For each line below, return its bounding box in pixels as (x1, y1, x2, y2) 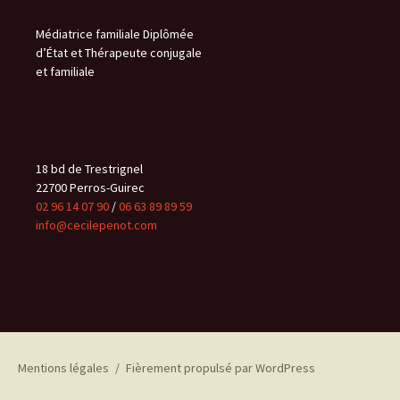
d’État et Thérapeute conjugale (36, 45, 202, 61)
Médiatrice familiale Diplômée (36, 26, 194, 42)
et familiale (36, 63, 95, 79)
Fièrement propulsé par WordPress (125, 360, 315, 376)
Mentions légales (18, 360, 109, 376)
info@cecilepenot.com (36, 217, 157, 233)
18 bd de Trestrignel (36, 161, 143, 177)
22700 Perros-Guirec (36, 179, 145, 196)
